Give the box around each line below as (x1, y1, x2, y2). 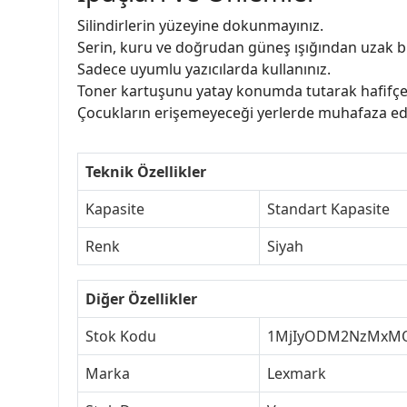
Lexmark (267, 362, 326, 383)
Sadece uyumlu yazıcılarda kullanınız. (77, 58, 331, 79)
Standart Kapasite (267, 198, 390, 219)
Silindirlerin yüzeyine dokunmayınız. (77, 15, 323, 35)
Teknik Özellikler (85, 161, 206, 182)
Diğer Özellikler (85, 288, 197, 309)
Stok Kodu (85, 325, 156, 346)
